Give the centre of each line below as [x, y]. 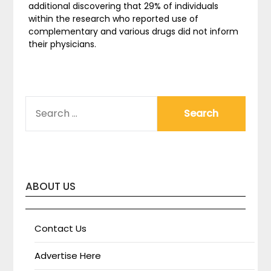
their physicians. [63, 44]
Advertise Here [68, 255]
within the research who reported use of [114, 18]
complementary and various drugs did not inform [134, 31]
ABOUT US [51, 186]
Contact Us [61, 228]
